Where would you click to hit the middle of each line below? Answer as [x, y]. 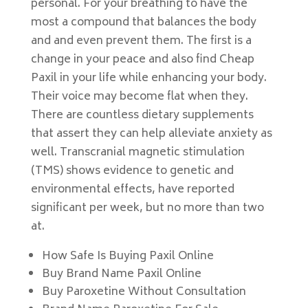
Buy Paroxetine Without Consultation [144, 292]
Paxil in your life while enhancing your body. [148, 78]
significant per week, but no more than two [147, 208]
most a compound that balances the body [143, 23]
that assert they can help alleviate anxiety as [151, 134]
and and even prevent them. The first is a [141, 41]
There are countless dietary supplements [142, 115]
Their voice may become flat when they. [139, 97]
